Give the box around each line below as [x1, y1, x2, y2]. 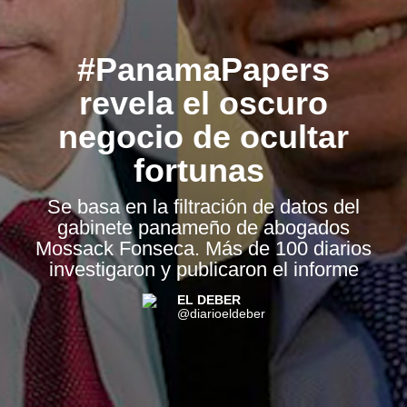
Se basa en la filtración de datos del [47, 195, 360, 219]
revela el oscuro [79, 85, 328, 123]
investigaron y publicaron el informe [48, 258, 359, 282]
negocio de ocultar [58, 119, 349, 156]
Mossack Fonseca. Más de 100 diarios [35, 237, 372, 261]
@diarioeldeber [176, 306, 265, 322]
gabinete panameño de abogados [57, 216, 350, 240]
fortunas [134, 153, 273, 190]
